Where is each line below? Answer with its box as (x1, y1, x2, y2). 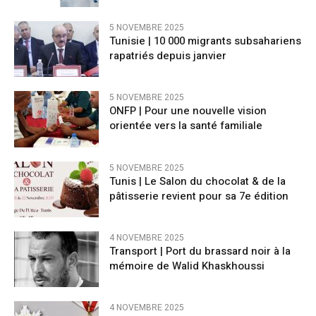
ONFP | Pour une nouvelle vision (109, 103, 267, 119)
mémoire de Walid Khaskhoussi (109, 257, 265, 274)
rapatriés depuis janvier (109, 48, 226, 64)
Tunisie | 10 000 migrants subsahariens (109, 33, 301, 49)
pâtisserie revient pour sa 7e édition (109, 188, 288, 204)
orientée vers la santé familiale (109, 118, 262, 134)
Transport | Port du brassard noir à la (109, 243, 291, 259)
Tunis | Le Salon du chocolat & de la (109, 173, 286, 189)
